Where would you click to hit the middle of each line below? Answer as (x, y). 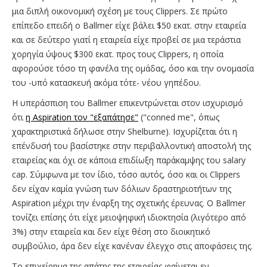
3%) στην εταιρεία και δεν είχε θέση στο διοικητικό (111, 232)
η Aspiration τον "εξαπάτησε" (82, 117)
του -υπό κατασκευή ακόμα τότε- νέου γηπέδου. (106, 83)
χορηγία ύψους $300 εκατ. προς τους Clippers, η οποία (118, 54)
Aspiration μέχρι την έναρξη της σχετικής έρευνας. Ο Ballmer (129, 203)
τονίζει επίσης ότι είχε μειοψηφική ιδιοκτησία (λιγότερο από (129, 218)
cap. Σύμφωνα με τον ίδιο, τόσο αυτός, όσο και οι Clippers (126, 175)
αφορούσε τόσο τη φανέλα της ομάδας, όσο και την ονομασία (133, 69)
